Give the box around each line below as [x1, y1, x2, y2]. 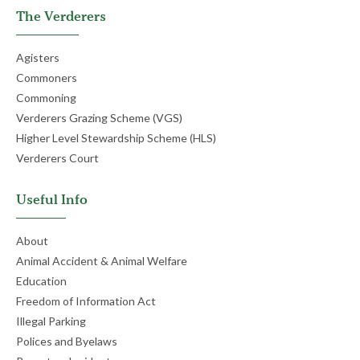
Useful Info [16, 190, 88, 207]
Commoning [16, 90, 76, 104]
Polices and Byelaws [16, 333, 117, 348]
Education [16, 273, 67, 288]
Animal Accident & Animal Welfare [16, 253, 187, 268]
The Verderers [16, 7, 106, 24]
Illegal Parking [16, 313, 86, 328]
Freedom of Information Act [16, 293, 156, 308]
